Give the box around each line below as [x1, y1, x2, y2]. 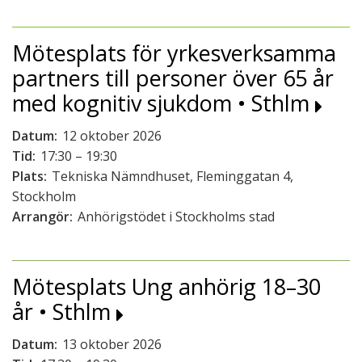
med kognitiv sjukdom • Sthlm [12, 88, 315, 118]
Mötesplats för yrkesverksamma [12, 38, 336, 68]
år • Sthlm [12, 297, 116, 326]
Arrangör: [12, 208, 73, 225]
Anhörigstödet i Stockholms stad [78, 208, 275, 225]
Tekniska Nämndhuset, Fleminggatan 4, [52, 167, 293, 185]
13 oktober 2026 [62, 335, 162, 353]
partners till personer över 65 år [12, 63, 334, 93]
